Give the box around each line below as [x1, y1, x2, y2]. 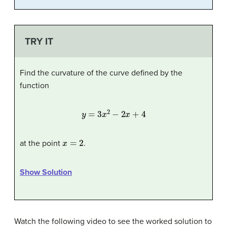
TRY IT [24, 35, 53, 47]
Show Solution [20, 167, 72, 178]
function [20, 81, 49, 91]
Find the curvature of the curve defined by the [20, 68, 182, 79]
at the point [20, 138, 62, 149]
